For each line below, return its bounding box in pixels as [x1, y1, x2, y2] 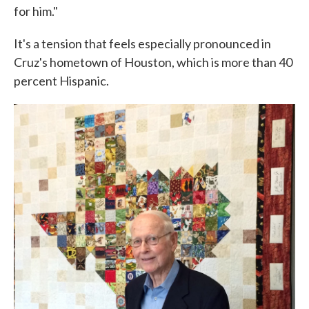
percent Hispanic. [14, 72, 109, 88]
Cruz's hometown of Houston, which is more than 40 [14, 54, 292, 70]
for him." [14, 3, 58, 19]
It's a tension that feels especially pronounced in [14, 35, 271, 51]
